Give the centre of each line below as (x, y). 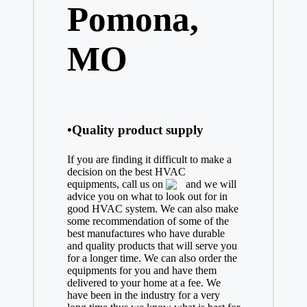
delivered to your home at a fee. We (144, 283)
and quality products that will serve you (152, 246)
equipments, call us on (116, 184)
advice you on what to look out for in (147, 197)
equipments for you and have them (142, 271)
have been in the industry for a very (143, 295)
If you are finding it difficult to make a (149, 160)
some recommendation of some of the (148, 221)
